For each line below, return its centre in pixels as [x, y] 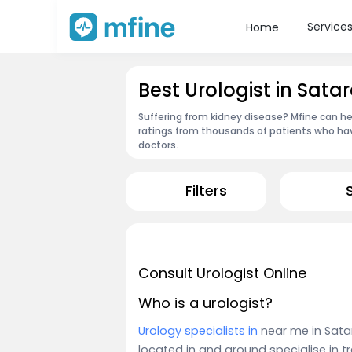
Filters [206, 191]
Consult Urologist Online [222, 273]
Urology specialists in [200, 330]
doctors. [158, 145]
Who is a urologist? [205, 302]
